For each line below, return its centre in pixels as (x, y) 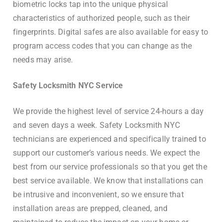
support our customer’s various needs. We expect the (107, 153)
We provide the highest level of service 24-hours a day (109, 111)
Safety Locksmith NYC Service (68, 86)
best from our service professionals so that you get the (110, 167)
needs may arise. (43, 60)
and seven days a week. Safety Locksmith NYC (96, 125)
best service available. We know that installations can (108, 181)
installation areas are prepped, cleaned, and (90, 209)
